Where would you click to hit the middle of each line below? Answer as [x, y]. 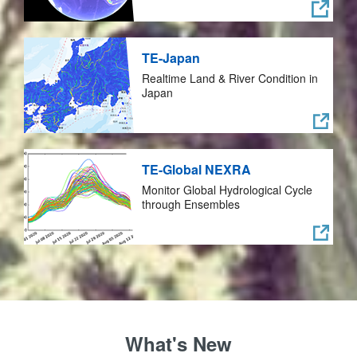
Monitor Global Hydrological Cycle [227, 190]
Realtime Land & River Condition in [230, 78]
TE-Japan [171, 58]
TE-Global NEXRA [196, 169]
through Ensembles [191, 204]
